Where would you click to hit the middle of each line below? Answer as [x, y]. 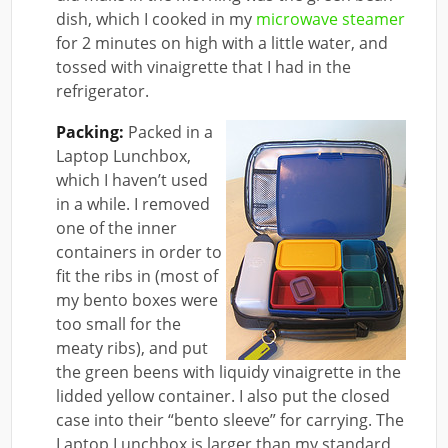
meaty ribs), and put [132, 347]
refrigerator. [103, 90]
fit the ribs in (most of [137, 275]
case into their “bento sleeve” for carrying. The [230, 419]
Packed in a [169, 131]
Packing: [90, 131]
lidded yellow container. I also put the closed [223, 395]
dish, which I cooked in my [156, 18]
